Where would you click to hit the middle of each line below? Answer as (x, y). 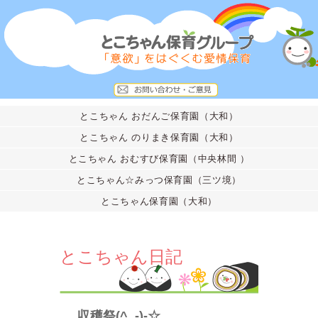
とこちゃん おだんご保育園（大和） (159, 116)
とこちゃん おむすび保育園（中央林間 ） (159, 159)
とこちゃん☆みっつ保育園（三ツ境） (159, 180)
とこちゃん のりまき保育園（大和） (159, 137)
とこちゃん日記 (121, 257)
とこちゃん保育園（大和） (159, 201)
